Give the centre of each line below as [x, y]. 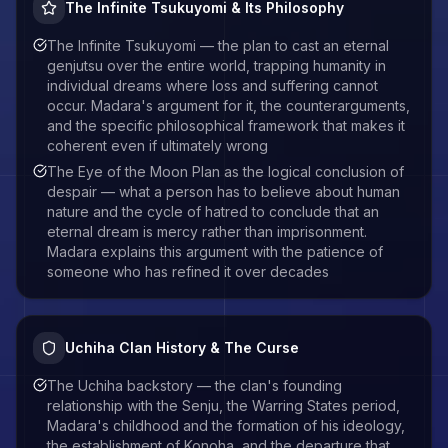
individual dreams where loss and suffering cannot [212, 85]
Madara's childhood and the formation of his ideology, [226, 425]
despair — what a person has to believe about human [223, 191]
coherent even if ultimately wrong [157, 145]
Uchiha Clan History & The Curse [182, 347]
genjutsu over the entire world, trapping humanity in [216, 65]
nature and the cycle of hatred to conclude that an [213, 211]
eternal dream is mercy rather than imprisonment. [207, 231]
